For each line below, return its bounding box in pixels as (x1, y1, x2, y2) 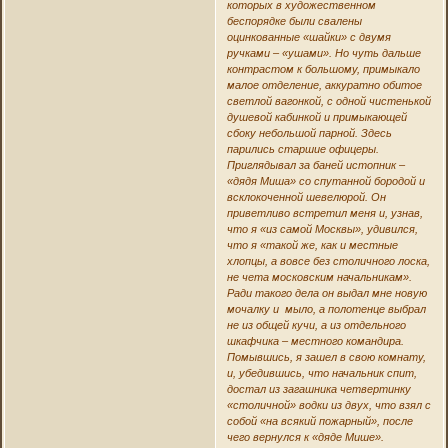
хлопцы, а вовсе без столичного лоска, (226, 254, 430, 267)
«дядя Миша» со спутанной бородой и (226, 174, 425, 187)
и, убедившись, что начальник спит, (226, 366, 417, 379)
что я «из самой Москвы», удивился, (226, 222, 418, 235)
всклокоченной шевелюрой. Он (226, 190, 386, 203)
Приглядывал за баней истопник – (226, 158, 405, 171)
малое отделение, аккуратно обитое (226, 78, 422, 91)
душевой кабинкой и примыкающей (226, 110, 407, 123)
